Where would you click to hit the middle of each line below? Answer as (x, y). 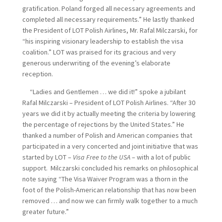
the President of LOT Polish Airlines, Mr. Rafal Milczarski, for (110, 30)
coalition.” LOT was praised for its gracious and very (99, 52)
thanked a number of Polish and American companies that (107, 135)
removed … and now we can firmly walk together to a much (110, 201)
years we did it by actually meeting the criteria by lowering (109, 113)
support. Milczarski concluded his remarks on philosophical (110, 168)
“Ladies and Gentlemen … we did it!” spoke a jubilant (104, 92)
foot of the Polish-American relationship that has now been (109, 190)
